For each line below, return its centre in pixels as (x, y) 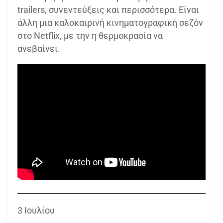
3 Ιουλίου (36, 211)
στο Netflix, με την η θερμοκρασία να (90, 35)
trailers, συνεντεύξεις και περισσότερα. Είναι (108, 9)
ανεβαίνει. (39, 48)
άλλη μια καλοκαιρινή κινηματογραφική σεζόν (110, 22)
